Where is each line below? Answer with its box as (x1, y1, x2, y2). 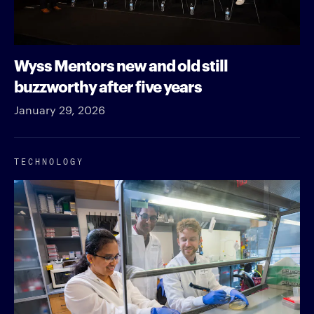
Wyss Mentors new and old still (14, 53, 228, 75)
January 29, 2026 (14, 102, 105, 117)
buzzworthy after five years (14, 74, 202, 96)
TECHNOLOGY (14, 153, 84, 167)
